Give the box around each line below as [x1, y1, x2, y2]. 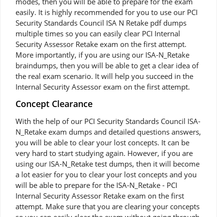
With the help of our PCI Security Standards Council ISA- [15, 116, 201, 126]
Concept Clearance [15, 98, 93, 109]
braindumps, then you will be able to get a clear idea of [15, 61, 199, 70]
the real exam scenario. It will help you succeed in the [15, 71, 193, 81]
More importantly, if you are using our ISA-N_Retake [15, 50, 189, 60]
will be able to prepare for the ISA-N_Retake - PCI [15, 180, 177, 190]
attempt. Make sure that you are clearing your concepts [15, 201, 200, 211]
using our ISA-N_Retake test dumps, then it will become [15, 159, 200, 169]
